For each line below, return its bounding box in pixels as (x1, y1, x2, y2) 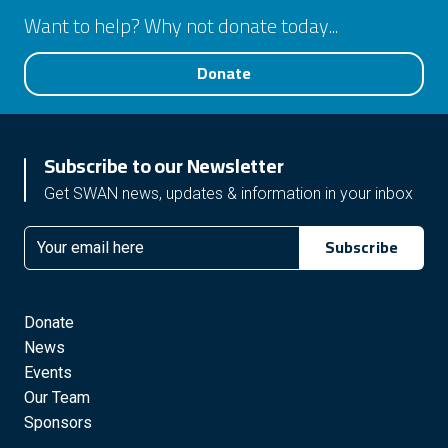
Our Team (24, 387, 90, 407)
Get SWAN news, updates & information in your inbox (44, 183, 413, 203)
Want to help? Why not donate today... (24, 7, 338, 45)
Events (24, 362, 72, 382)
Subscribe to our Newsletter (44, 147, 284, 185)
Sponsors (24, 412, 92, 432)
